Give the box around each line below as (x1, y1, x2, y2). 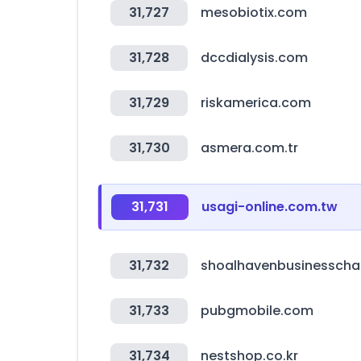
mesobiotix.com (201, 3, 307, 22)
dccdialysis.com (201, 48, 308, 67)
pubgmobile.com (201, 301, 313, 320)
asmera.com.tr (201, 139, 298, 157)
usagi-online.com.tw (201, 197, 338, 216)
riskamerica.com (201, 93, 311, 112)
